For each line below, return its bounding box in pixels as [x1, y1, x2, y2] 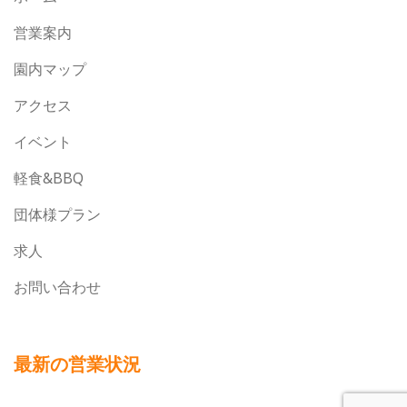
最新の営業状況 [14, 352, 141, 377]
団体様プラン [14, 204, 101, 225]
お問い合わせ [14, 277, 101, 298]
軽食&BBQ [14, 168, 84, 189]
